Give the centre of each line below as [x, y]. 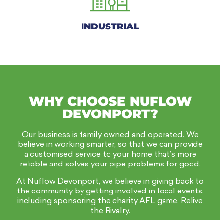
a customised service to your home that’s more [110, 155]
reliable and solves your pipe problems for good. [110, 165]
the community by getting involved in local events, [110, 191]
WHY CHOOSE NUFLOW [110, 101]
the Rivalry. [110, 211]
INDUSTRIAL [110, 27]
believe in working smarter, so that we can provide [110, 145]
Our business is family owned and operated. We [110, 135]
